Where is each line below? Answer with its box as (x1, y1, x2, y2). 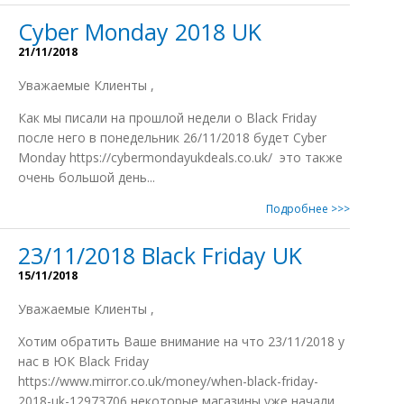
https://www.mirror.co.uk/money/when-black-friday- (18, 372, 318, 390)
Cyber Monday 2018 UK (18, 16, 262, 47)
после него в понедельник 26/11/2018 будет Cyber (18, 129, 326, 146)
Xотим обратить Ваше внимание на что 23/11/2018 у (18, 333, 344, 350)
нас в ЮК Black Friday (18, 353, 149, 370)
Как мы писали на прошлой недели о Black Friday (18, 109, 317, 126)
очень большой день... (18, 169, 155, 186)
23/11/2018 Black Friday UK (18, 240, 302, 271)
